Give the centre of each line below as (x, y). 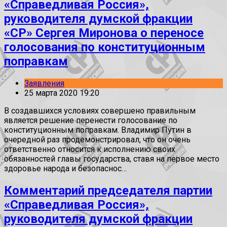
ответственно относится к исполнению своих (90, 149)
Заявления (44, 84)
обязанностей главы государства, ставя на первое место (112, 159)
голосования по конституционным (105, 47)
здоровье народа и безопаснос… (65, 169)
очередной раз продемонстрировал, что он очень (97, 140)
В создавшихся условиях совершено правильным (100, 111)
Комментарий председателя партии (108, 190)
